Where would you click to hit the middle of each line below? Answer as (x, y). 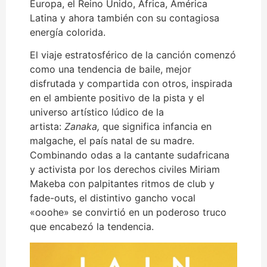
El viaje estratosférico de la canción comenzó (133, 55)
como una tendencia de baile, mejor (111, 69)
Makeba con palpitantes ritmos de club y (122, 184)
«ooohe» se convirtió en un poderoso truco (128, 212)
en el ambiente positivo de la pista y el (117, 98)
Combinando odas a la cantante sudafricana (130, 155)
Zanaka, (82, 127)
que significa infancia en (156, 127)
